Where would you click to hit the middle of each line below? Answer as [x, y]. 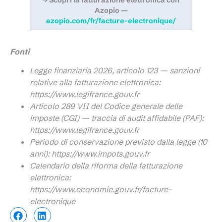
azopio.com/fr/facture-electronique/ [111, 21]
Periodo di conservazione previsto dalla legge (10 [118, 142]
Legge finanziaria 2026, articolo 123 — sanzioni [115, 71]
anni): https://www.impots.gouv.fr [90, 154]
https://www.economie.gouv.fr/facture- [101, 190]
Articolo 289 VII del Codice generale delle [106, 106]
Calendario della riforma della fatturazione [106, 166]
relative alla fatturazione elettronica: [95, 83]
